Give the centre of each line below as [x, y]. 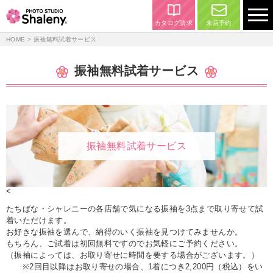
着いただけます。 [39, 221]
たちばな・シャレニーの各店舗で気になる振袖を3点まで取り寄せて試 [135, 209]
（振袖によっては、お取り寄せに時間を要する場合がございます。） [133, 255]
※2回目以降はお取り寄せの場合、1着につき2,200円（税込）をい [135, 267]
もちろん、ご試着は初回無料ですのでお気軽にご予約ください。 [125, 244]
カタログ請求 [174, 23]
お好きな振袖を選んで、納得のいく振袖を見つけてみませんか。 [125, 232]
